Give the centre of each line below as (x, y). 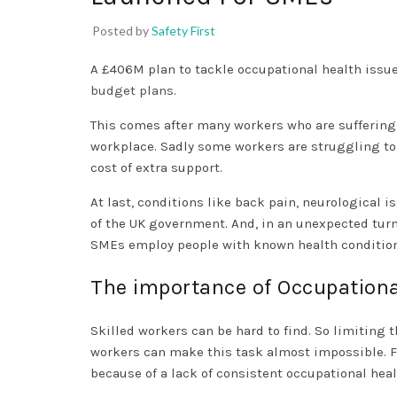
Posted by (122, 31)
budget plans (132, 91)
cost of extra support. (158, 168)
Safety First (183, 31)
